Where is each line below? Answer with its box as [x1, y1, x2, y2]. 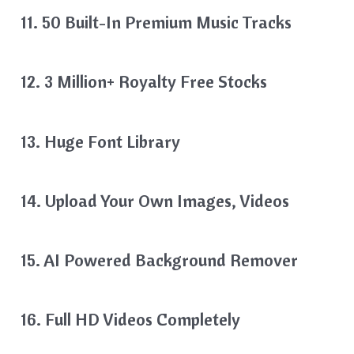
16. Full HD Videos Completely [21, 308, 245, 331]
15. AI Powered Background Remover [21, 248, 303, 271]
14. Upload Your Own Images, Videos [21, 189, 294, 212]
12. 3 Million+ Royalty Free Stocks [21, 70, 272, 93]
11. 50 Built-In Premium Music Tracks [21, 11, 296, 34]
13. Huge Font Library [21, 130, 185, 153]
